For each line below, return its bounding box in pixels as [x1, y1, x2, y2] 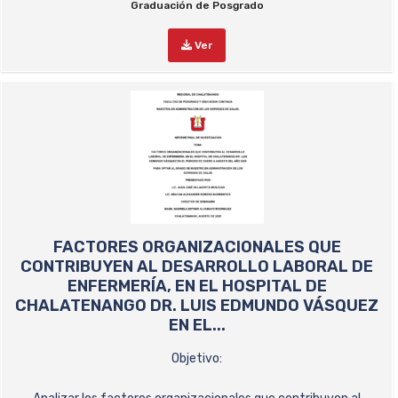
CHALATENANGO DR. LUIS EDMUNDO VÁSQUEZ [15, 296, 378, 315]
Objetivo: [171, 351, 222, 366]
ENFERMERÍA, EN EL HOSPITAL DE [67, 276, 327, 296]
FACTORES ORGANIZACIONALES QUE [52, 237, 341, 257]
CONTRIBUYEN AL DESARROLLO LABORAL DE [20, 257, 373, 276]
